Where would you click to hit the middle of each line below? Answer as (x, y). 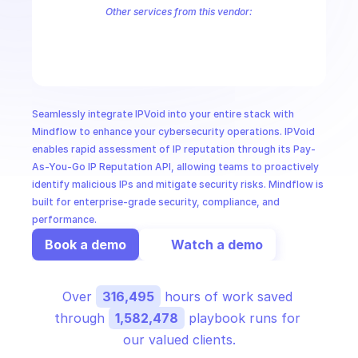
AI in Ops (42, 54)
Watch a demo (217, 244)
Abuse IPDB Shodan (74, 27)
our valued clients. (179, 340)
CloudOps (44, 9)
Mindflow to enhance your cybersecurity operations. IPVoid (173, 131)
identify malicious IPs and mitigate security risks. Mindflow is (178, 184)
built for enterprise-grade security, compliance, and (156, 202)
